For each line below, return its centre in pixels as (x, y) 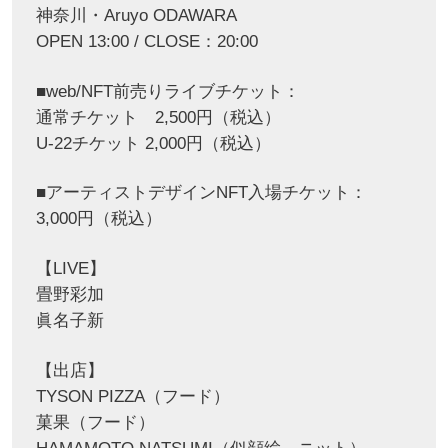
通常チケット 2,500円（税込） (158, 117)
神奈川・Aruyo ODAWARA (136, 15)
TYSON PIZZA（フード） (132, 397)
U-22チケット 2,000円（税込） (153, 143)
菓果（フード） (95, 423)
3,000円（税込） (98, 219)
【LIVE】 (70, 269)
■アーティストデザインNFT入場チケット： (201, 193)
